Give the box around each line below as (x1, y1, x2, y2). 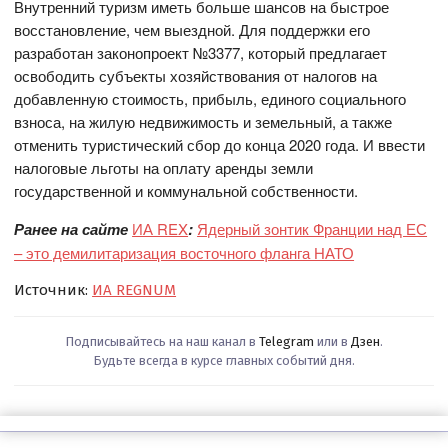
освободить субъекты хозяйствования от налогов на (14, 64, 378, 86)
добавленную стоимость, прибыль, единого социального (14, 87, 407, 109)
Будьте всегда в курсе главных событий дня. (93, 352, 355, 368)
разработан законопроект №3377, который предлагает (14, 41, 388, 63)
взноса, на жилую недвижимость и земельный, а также (14, 110, 393, 132)
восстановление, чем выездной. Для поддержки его (14, 18, 371, 40)
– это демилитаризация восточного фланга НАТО (14, 241, 355, 263)
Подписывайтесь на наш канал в (65, 333, 259, 349)
